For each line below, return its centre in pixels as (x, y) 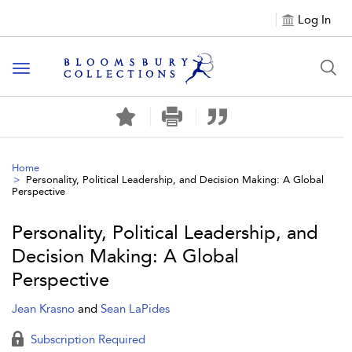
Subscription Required (86, 339)
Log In (314, 20)
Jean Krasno (45, 309)
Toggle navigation (71, 70)
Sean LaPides (135, 309)
